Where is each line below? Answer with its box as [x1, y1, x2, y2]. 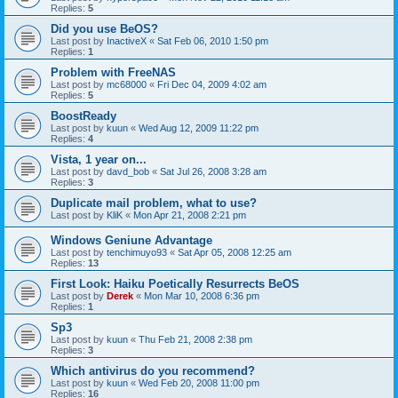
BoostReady [51, 109, 116, 123]
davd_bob [107, 166, 149, 177]
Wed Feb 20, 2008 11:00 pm [139, 378, 259, 388]
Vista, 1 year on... [51, 153, 147, 166]
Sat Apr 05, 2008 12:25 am [178, 247, 291, 258]
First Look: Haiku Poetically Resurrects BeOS [51, 277, 299, 291]
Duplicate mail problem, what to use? [51, 196, 257, 210]
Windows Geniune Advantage [51, 234, 212, 247]
